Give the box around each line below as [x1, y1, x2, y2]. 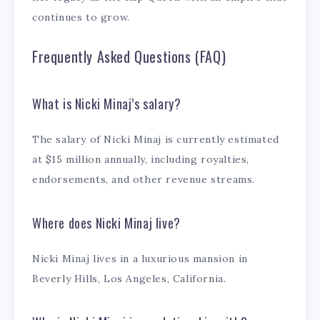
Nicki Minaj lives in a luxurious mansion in [32, 252, 248, 266]
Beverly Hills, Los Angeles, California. [32, 272, 226, 286]
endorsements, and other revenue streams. [32, 173, 256, 186]
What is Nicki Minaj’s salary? [32, 94, 181, 113]
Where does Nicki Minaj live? [32, 213, 181, 232]
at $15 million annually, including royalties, [32, 153, 250, 166]
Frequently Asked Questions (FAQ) [32, 46, 226, 68]
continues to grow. [32, 11, 130, 24]
